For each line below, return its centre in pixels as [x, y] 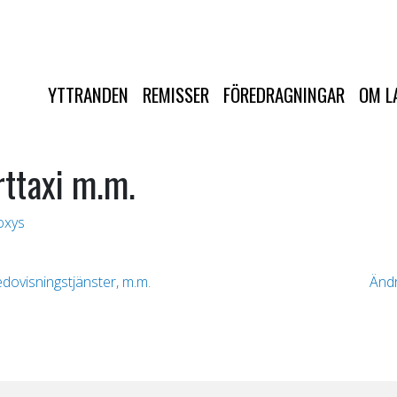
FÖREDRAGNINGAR [284, 94]
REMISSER [176, 94]
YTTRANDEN [88, 94]
